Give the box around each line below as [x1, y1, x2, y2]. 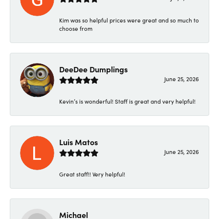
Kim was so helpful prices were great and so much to [59, 16, 199, 24]
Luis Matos [59, 136, 98, 147]
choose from [59, 24, 92, 32]
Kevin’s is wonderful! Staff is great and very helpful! [59, 97, 196, 105]
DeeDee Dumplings [59, 63, 128, 74]
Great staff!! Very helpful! [59, 170, 125, 178]
